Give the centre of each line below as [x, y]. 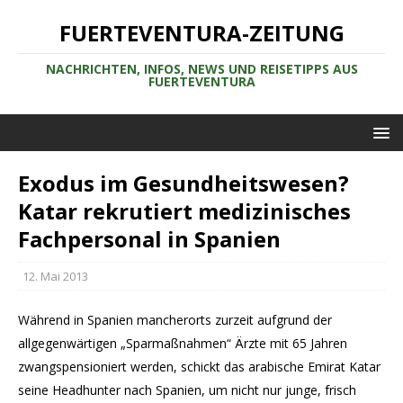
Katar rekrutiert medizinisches [184, 211]
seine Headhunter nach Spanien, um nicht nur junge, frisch [187, 390]
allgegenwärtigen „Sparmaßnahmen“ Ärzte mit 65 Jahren [183, 343]
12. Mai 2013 [55, 276]
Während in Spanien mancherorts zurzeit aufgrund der [175, 320]
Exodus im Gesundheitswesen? [184, 183]
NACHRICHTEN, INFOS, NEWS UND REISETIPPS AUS [201, 69]
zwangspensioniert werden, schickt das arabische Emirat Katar [199, 367]
